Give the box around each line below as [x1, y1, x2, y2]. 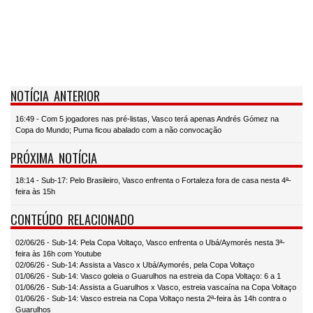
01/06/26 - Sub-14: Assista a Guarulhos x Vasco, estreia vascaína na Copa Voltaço [15, 282, 296, 291]
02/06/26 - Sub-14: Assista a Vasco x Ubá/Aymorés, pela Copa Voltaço [15, 260, 254, 269]
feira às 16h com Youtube [15, 249, 101, 258]
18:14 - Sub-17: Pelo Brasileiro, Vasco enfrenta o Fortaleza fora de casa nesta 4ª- [15, 176, 291, 185]
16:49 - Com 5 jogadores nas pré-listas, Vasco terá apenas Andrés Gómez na [15, 114, 279, 123]
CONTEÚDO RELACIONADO [10, 210, 134, 229]
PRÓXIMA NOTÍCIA [10, 147, 97, 167]
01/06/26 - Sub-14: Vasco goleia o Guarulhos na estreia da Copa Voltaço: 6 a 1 [15, 271, 281, 280]
